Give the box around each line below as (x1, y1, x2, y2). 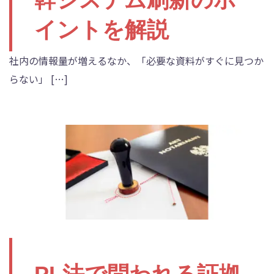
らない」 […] (9, 71, 68, 86)
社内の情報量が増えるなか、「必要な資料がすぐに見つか (9, 53, 264, 68)
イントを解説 (34, 17, 169, 42)
